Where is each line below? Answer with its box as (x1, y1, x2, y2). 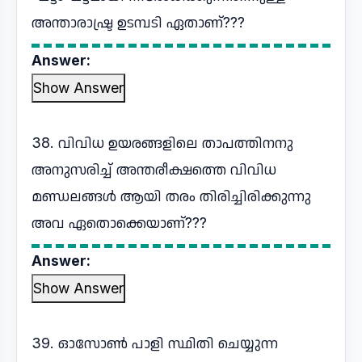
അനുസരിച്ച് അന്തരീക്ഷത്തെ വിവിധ (32, 161, 276, 178)
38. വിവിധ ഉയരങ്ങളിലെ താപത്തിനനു (32, 134, 293, 151)
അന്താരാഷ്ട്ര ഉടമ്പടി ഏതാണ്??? (32, 14, 245, 31)
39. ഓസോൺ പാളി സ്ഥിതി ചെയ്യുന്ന (32, 335, 278, 351)
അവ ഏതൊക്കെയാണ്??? (32, 214, 207, 231)
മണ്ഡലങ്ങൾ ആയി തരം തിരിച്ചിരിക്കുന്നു (32, 187, 311, 204)
